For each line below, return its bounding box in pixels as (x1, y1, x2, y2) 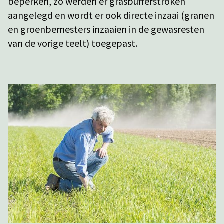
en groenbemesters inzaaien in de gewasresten (8, 23, 204, 35)
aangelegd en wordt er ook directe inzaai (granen (8, 9, 214, 21)
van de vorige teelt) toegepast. (8, 37, 137, 49)
